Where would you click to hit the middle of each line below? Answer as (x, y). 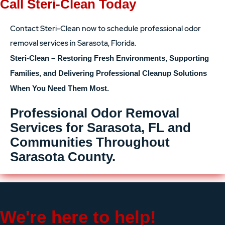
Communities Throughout (90, 142)
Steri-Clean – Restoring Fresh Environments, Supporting (109, 58)
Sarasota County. (63, 157)
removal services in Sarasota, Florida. (73, 43)
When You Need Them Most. (60, 88)
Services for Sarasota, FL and (100, 128)
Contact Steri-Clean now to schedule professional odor (105, 29)
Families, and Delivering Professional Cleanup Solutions (108, 73)
